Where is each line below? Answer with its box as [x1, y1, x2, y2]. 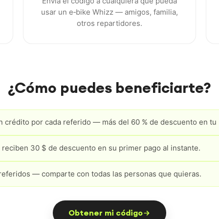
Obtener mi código [68, 208, 143, 218]
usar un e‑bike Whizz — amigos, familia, [41, 7, 178, 17]
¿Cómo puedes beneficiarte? [8, 78, 211, 97]
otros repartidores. [76, 19, 142, 28]
